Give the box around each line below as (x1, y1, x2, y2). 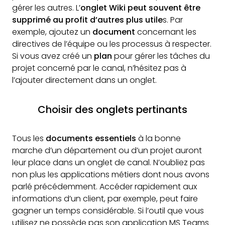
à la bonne (136, 133, 181, 145)
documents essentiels (46, 133, 136, 145)
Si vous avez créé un (12, 50, 94, 62)
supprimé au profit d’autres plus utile (12, 14, 163, 26)
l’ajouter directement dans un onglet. (12, 74, 157, 86)
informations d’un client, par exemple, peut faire (12, 193, 198, 205)
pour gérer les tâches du (114, 50, 210, 62)
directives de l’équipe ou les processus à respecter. (12, 38, 211, 50)
